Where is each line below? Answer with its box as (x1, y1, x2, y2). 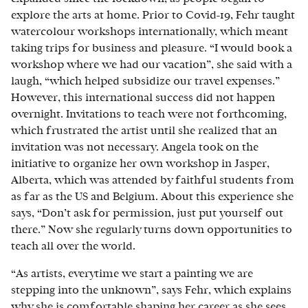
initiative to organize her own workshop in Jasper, (11, 158, 269, 169)
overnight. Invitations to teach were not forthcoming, (11, 109, 287, 120)
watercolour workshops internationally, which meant (11, 26, 288, 37)
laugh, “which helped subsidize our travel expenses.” (11, 76, 280, 87)
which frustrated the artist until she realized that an (11, 125, 277, 136)
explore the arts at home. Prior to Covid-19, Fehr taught (11, 10, 295, 21)
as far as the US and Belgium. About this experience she (11, 191, 294, 202)
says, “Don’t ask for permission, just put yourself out (11, 208, 283, 219)
